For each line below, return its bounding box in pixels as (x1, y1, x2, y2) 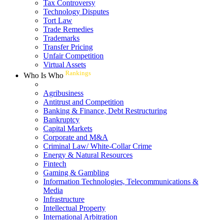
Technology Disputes (43, 7, 109, 16)
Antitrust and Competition (43, 98, 124, 107)
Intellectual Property (43, 204, 106, 213)
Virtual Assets (43, 60, 86, 69)
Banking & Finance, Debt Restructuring (43, 107, 167, 115)
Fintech (43, 160, 66, 168)
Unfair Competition (43, 51, 104, 60)
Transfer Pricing (43, 42, 93, 51)
